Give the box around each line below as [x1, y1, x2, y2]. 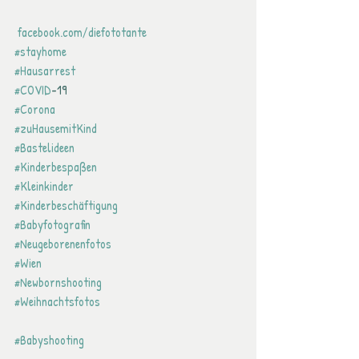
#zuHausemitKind [14, 119, 97, 137]
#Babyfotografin [14, 216, 91, 233]
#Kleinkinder [14, 177, 74, 195]
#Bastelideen [14, 139, 75, 156]
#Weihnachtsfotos [14, 292, 100, 310]
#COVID [14, 81, 51, 99]
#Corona [14, 100, 55, 118]
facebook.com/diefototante [18, 23, 147, 41]
